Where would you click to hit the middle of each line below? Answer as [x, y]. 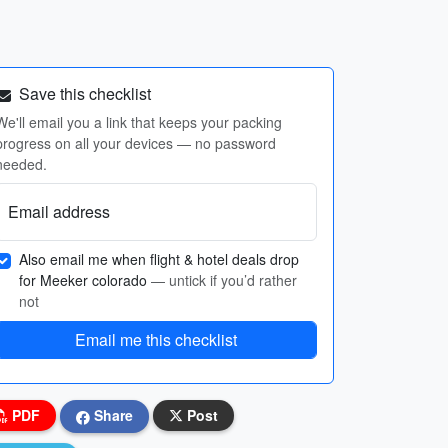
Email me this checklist [156, 339]
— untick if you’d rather [224, 280]
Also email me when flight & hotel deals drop [159, 259]
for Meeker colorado [85, 280]
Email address [59, 211]
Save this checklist [83, 93]
